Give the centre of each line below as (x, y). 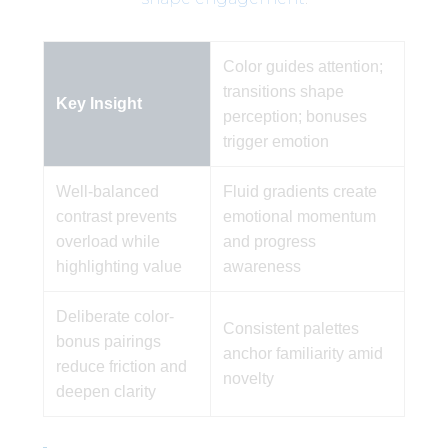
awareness (261, 266)
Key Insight (98, 103)
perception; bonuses (294, 116)
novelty (248, 378)
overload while (107, 241)
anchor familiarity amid (302, 353)
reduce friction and (121, 366)
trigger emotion (275, 141)
